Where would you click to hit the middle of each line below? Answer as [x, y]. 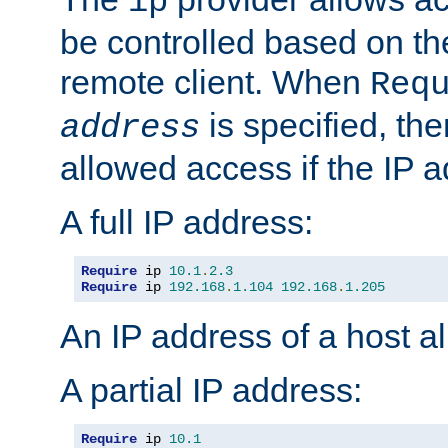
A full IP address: [186, 222]
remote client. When [215, 82]
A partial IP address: [211, 390]
